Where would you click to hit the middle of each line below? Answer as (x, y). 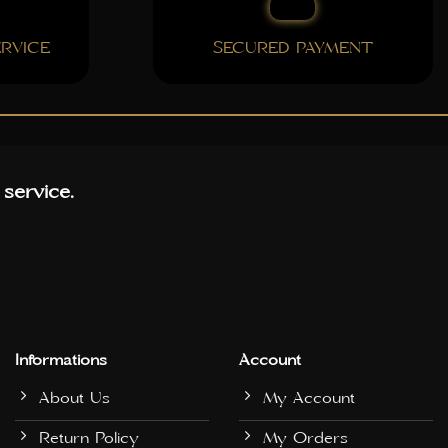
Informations (61, 359)
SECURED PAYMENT (292, 48)
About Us (74, 397)
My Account (309, 397)
